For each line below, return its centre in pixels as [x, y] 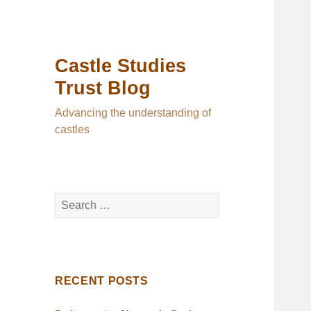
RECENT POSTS [102, 281]
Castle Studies [121, 66]
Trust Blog [103, 89]
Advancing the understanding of [133, 113]
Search [69, 201]
